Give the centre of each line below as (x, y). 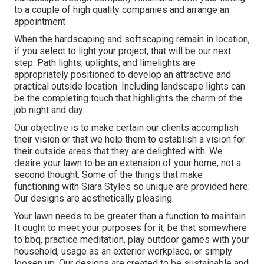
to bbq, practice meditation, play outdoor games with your (132, 240)
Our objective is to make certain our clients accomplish (126, 128)
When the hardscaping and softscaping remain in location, (132, 39)
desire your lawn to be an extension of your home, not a (128, 163)
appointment (40, 22)
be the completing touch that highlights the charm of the (128, 98)
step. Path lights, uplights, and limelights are (105, 63)
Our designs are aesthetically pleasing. (94, 199)
